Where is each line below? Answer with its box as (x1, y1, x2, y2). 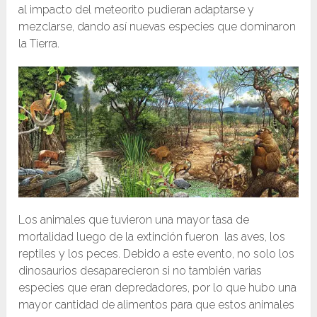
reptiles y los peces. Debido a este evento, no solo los (18, 247, 295, 261)
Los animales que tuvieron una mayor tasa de (18, 213, 250, 227)
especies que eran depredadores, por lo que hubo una (18, 281, 297, 295)
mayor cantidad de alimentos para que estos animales (18, 298, 295, 312)
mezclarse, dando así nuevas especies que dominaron (18, 20, 296, 34)
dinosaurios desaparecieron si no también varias (18, 264, 263, 278)
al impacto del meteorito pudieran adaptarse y (18, 3, 255, 17)
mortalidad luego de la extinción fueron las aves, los (18, 230, 286, 244)
